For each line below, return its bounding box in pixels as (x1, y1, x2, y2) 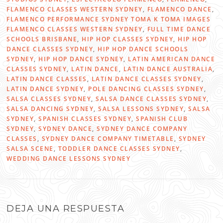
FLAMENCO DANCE (147, 5, 212, 14)
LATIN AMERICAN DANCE (128, 55, 216, 64)
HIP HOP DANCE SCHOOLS (98, 45, 189, 54)
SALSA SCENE (6, 144, 54, 153)
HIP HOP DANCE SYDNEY (38, 55, 124, 64)
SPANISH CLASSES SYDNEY (38, 114, 132, 123)
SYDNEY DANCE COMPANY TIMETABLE (41, 134, 174, 143)
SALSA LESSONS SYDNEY (98, 105, 184, 113)
